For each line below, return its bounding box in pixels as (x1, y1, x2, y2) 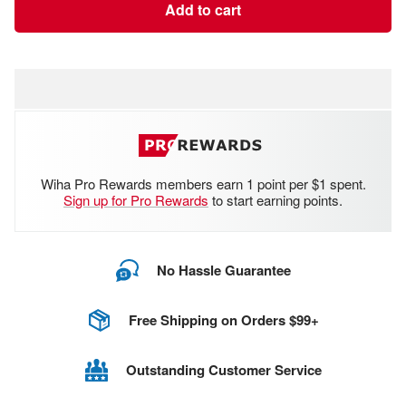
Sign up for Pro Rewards (63, 189, 208, 209)
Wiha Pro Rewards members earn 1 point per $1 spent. (40, 173, 366, 193)
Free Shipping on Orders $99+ (128, 310, 319, 331)
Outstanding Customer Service (125, 360, 322, 381)
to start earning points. (208, 189, 343, 209)
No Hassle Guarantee (156, 260, 291, 281)
